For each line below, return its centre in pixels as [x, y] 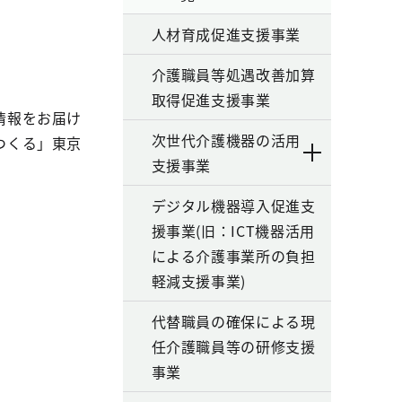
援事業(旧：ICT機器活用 [233, 231]
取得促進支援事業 [211, 100]
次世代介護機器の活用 [226, 140]
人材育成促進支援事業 [226, 34]
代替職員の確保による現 [233, 321]
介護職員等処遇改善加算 [233, 74]
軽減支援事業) [198, 281]
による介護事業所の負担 [233, 256]
